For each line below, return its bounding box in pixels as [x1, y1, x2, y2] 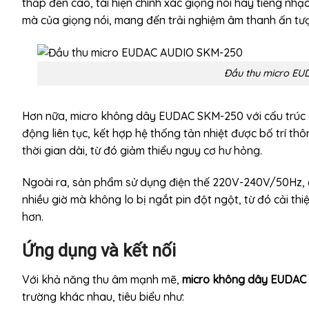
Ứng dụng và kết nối [22, 240, 176, 261]
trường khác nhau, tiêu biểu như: [22, 290, 184, 304]
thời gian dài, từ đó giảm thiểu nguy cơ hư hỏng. [22, 143, 262, 157]
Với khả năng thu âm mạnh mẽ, [22, 272, 182, 287]
